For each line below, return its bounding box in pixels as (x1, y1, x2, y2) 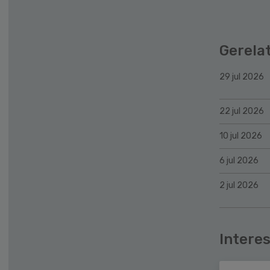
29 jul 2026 (219, 71, 264, 82)
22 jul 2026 (219, 105, 264, 116)
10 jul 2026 (219, 130, 262, 141)
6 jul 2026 (219, 155, 259, 166)
